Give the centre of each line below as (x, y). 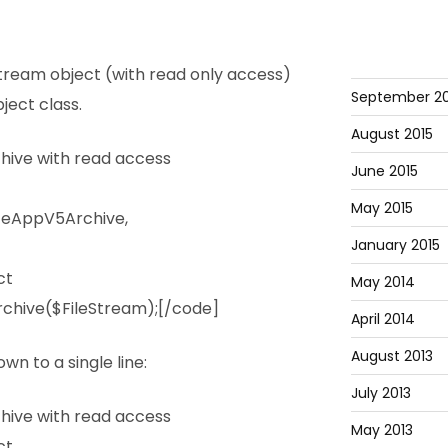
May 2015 (381, 207)
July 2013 (380, 392)
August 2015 (391, 133)
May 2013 (381, 429)
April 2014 (382, 318)
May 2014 (382, 281)
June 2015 (384, 170)
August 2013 (391, 355)
